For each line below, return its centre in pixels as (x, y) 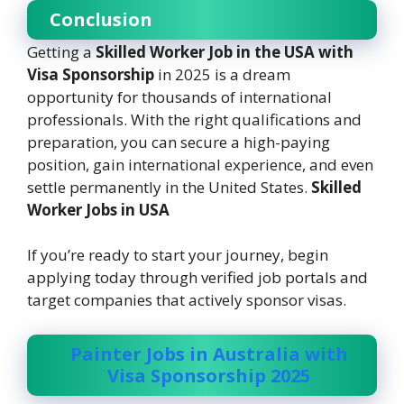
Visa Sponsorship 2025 (209, 375)
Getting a (61, 51)
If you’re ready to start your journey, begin (178, 255)
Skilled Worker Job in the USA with (225, 51)
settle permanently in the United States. (169, 187)
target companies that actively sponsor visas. (187, 300)
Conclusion (101, 19)
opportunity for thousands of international (179, 96)
